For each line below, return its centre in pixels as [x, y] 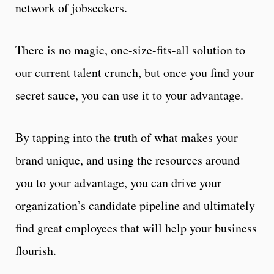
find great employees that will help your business [136, 228]
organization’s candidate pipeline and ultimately [135, 205]
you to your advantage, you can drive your [118, 182]
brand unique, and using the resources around [128, 160]
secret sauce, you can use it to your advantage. [131, 95]
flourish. [38, 250]
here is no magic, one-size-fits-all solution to [134, 50]
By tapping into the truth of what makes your [127, 137]
